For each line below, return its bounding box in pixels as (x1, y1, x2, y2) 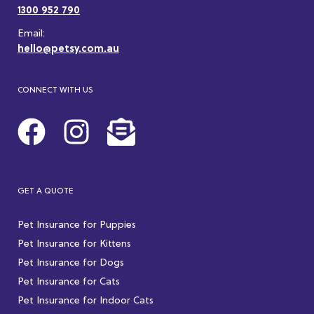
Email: (18, 29, 45, 39)
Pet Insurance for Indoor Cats (18, 296, 153, 306)
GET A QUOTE (18, 186, 74, 196)
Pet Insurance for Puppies (18, 220, 136, 231)
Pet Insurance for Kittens (18, 239, 131, 250)
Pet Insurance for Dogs (18, 258, 124, 268)
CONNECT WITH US (18, 86, 93, 95)
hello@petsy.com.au (18, 44, 119, 55)
